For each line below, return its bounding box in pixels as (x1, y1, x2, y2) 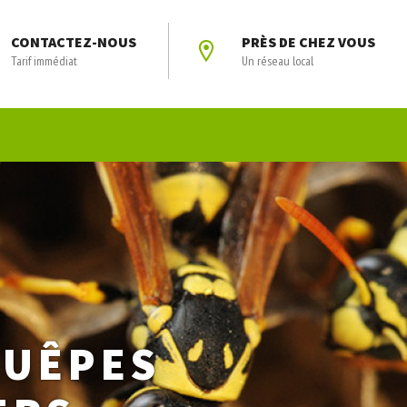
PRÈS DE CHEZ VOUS (242, 33, 375, 51)
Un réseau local (242, 53, 313, 69)
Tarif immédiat (11, 53, 77, 69)
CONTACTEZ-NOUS (11, 33, 136, 51)
